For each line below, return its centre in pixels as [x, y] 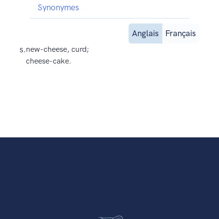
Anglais [145, 33]
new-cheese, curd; [57, 49]
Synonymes [58, 8]
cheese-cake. [48, 61]
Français [181, 33]
